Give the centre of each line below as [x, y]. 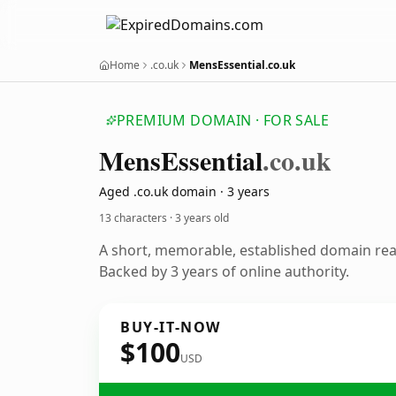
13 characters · [137, 218]
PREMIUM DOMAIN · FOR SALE [223, 120]
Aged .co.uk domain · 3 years [184, 191]
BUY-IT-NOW [171, 327]
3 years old [202, 218]
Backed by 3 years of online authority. [224, 271]
